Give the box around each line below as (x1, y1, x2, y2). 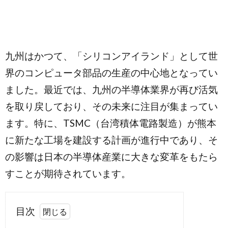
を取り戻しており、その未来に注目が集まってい (5, 100, 218, 112)
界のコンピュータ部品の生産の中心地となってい (5, 67, 218, 78)
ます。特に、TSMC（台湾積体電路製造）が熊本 (5, 117, 216, 129)
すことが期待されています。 (5, 167, 131, 179)
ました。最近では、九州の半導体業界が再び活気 (5, 83, 218, 95)
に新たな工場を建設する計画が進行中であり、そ (5, 134, 218, 146)
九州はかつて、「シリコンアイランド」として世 (5, 50, 218, 62)
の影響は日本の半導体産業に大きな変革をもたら (5, 151, 218, 162)
